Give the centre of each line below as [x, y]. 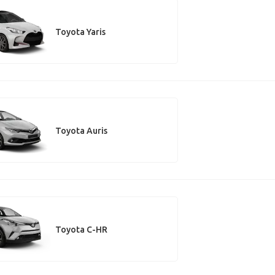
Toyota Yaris [80, 32]
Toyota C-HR [81, 229]
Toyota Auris [81, 130]
